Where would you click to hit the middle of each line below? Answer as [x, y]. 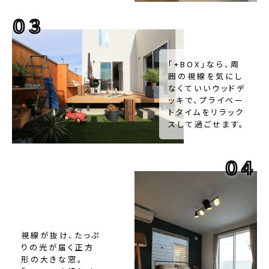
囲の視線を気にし [205, 76]
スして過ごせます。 [206, 124]
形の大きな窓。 [52, 259]
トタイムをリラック [206, 112]
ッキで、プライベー [206, 100]
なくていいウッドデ [207, 88]
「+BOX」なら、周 [204, 64]
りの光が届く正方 [58, 247]
